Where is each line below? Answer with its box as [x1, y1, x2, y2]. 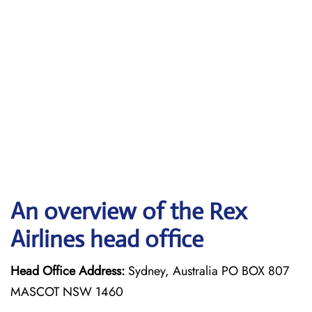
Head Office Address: [10, 262, 125, 280]
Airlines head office [10, 225, 203, 253]
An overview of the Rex [10, 197, 247, 226]
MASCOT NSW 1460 [10, 283, 123, 301]
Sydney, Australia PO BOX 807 [125, 262, 289, 280]
